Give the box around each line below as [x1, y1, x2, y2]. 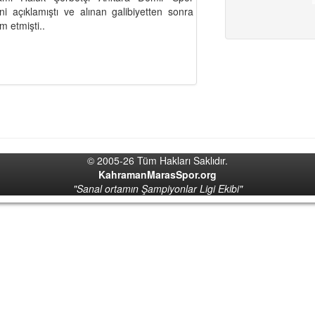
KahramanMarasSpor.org [98, 167, 217, 181]
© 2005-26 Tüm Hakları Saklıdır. [87, 153, 228, 167]
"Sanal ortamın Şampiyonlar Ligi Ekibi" [72, 181, 243, 195]
